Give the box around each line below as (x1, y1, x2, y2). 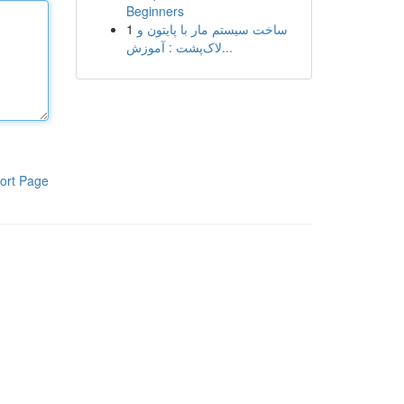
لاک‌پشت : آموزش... (221, 38, 233, 56)
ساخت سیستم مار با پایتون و (136, 20, 288, 38)
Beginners (125, 2, 184, 20)
